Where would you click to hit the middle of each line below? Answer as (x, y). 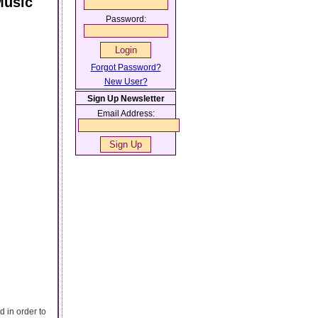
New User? (126, 82)
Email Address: (126, 114)
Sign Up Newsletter (126, 99)
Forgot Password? (126, 67)
